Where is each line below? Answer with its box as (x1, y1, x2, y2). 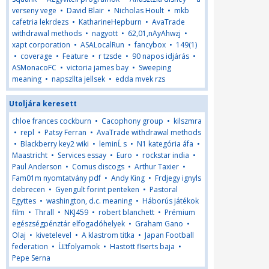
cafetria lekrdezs (12, 17, 68, 27)
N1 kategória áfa (137, 139, 193, 149)
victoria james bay (67, 62, 128, 73)
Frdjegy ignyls (155, 173, 201, 183)
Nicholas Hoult (114, 5, 164, 16)
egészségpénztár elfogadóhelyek (12, 219, 125, 229)
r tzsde (98, 51, 122, 61)
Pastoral (150, 184, 178, 195)
